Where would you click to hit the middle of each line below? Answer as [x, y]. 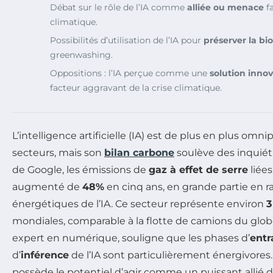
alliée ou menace [225, 7]
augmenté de [47, 186]
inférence [45, 255]
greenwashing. [81, 55]
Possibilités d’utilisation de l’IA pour [127, 40]
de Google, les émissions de [80, 169]
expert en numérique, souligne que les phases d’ [131, 238]
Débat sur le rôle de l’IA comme [119, 7]
